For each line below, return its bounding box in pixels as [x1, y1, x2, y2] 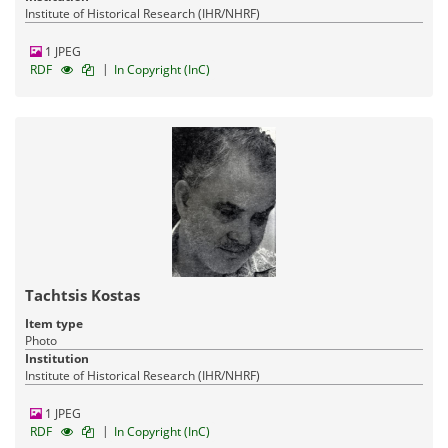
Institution [25, 349, 89, 367]
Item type [25, 314, 83, 332]
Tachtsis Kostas [25, 284, 140, 305]
